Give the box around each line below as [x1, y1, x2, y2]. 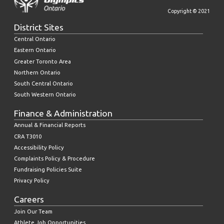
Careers [14, 194, 44, 204]
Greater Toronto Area [14, 58, 71, 64]
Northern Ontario [14, 69, 60, 75]
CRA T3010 [14, 133, 41, 139]
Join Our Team [14, 208, 52, 214]
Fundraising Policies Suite [14, 166, 82, 173]
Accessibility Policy [14, 144, 64, 150]
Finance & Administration [14, 108, 112, 118]
